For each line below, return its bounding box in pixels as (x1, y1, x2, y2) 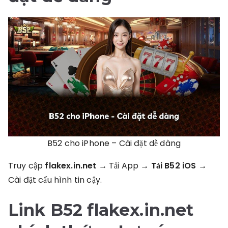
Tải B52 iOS (151, 160, 196, 172)
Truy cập (8, 160, 45, 172)
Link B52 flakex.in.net (8, 200, 194, 220)
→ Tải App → (96, 160, 151, 172)
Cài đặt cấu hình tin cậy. (8, 174, 102, 186)
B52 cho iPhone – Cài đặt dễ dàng (47, 137, 181, 149)
